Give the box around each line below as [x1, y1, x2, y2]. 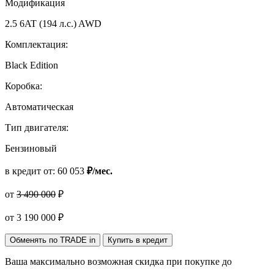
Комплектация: [5, 39, 68, 50]
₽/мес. [87, 165, 113, 176]
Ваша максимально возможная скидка [5, 256, 166, 267]
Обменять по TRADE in [10, 235, 95, 245]
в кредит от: [5, 165, 57, 176]
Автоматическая [5, 101, 73, 112]
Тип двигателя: [5, 122, 68, 133]
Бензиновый [5, 143, 57, 154]
